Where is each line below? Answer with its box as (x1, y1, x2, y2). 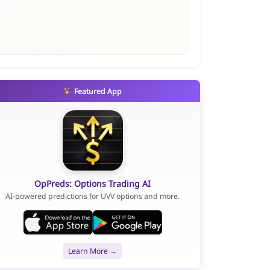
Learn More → (68, 245, 118, 256)
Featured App (72, 86, 122, 96)
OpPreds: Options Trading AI (34, 177, 151, 189)
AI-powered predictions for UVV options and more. (5, 191, 180, 202)
